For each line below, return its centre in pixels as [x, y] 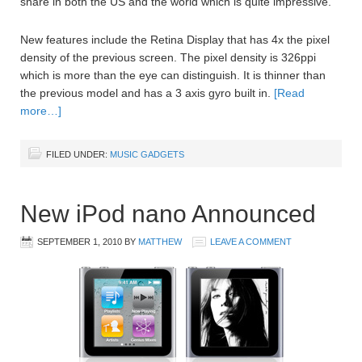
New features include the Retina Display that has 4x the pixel [175, 39]
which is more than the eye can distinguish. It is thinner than [173, 75]
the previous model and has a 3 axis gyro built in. [147, 93]
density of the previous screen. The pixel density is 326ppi [168, 57]
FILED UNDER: [78, 154]
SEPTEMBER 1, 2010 [80, 241]
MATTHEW [160, 241]
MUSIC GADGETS [147, 154]
